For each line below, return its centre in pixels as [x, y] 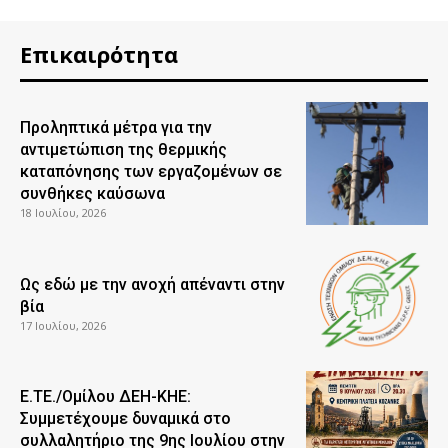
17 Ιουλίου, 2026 [63, 325]
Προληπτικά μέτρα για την [116, 128]
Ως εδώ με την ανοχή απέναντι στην [152, 284]
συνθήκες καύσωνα [92, 194]
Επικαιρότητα [99, 54]
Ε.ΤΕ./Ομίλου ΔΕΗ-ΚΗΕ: [105, 396]
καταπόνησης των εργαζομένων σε [151, 172]
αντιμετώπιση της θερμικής [123, 150]
